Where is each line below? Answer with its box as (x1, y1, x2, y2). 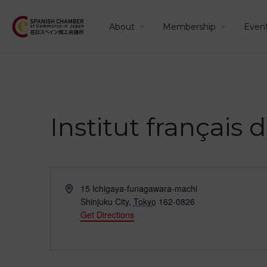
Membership (162, 21, 216, 32)
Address (64, 182, 95, 194)
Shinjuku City (80, 195, 129, 207)
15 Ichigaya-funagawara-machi (80, 182, 197, 194)
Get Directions (80, 209, 134, 221)
